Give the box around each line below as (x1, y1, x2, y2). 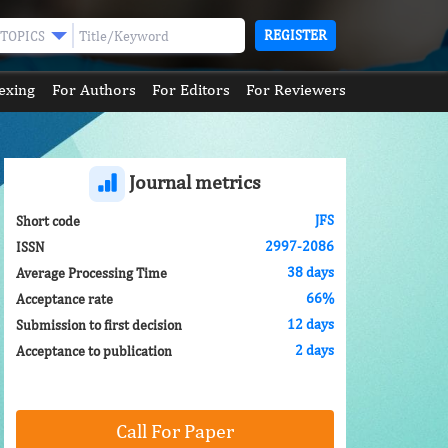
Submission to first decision (16, 316, 182, 333)
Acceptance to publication (16, 342, 172, 359)
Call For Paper (116, 419, 234, 442)
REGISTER (264, 27, 327, 43)
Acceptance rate (16, 290, 113, 307)
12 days (287, 316, 334, 332)
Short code (16, 212, 80, 229)
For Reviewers (245, 80, 346, 99)
